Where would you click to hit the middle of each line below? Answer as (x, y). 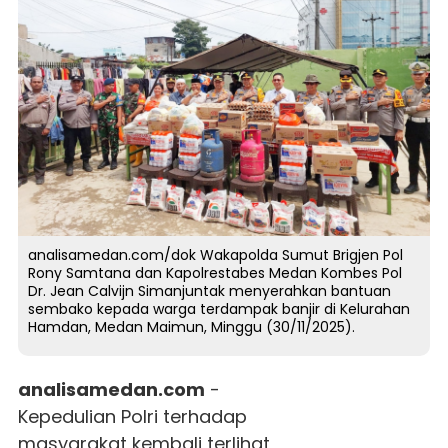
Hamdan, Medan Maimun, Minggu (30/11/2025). (191, 327)
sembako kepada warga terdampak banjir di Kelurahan (218, 309)
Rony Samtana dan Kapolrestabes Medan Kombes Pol (214, 273)
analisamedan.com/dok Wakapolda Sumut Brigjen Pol (215, 255)
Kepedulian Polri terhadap (132, 417)
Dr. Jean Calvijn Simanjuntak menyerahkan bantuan (209, 291)
